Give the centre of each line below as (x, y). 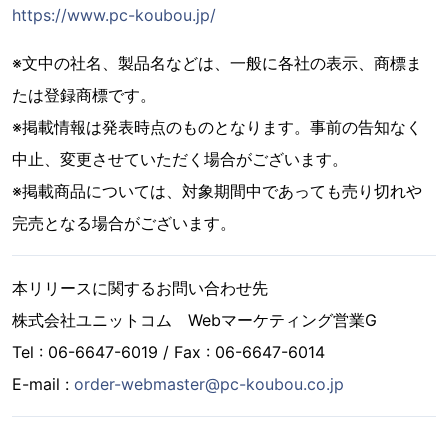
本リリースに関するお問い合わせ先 (140, 287)
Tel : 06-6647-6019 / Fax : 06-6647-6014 (168, 351)
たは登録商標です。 (84, 94)
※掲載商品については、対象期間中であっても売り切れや (217, 190)
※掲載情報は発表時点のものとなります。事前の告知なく (217, 126)
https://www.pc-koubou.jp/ (114, 14)
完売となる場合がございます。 (124, 222)
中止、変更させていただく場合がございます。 (180, 158)
